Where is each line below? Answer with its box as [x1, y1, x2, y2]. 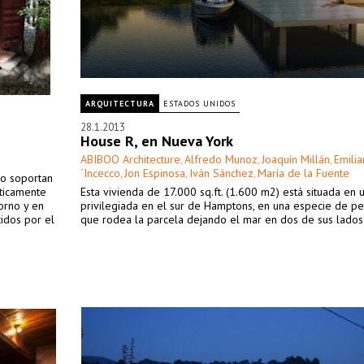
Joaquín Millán [262, 152, 330, 167]
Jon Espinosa [124, 166, 185, 180]
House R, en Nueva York [80, 132, 233, 150]
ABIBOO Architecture [80, 152, 180, 167]
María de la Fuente [258, 166, 349, 180]
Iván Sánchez [189, 166, 253, 180]
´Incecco [80, 166, 120, 180]
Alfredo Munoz [184, 152, 258, 167]
